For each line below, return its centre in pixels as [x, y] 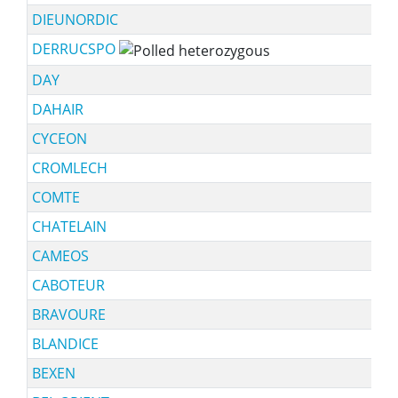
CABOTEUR [68, 285]
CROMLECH [69, 168]
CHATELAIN [69, 227]
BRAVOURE [68, 314]
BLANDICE [65, 344]
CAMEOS [60, 256]
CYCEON [59, 139]
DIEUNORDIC [75, 20]
